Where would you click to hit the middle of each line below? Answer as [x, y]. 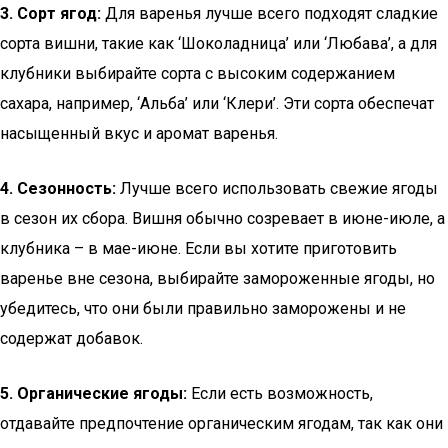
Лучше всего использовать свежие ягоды [277, 188]
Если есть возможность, [280, 393]
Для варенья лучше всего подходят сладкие [269, 13]
